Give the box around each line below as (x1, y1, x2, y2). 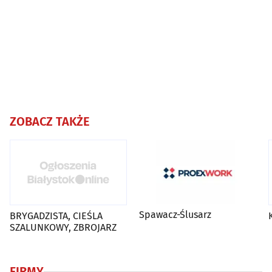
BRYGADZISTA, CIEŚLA (10, 210, 103, 222)
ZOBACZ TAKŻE (10, 114, 90, 129)
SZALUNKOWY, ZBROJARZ (10, 222, 117, 234)
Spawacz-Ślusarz (139, 209, 212, 221)
